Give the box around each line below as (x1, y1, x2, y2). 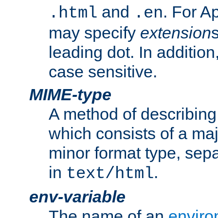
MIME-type (29, 85, 111, 104)
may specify (49, 23, 140, 42)
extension (140, 23, 211, 42)
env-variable (29, 187, 126, 206)
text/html (66, 164, 154, 183)
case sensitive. (49, 62, 157, 81)
